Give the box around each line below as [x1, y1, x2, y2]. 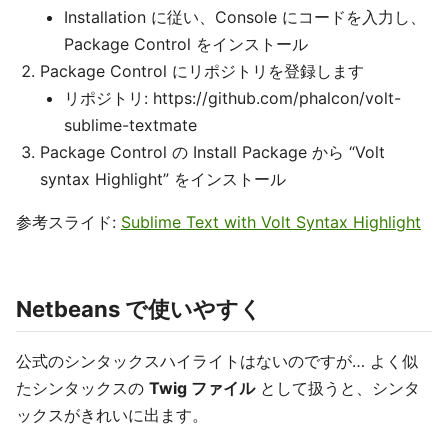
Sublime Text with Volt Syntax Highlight [121, 212, 421, 232]
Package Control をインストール [64, 34, 308, 54]
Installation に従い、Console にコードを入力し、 [64, 7, 426, 27]
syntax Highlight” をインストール [40, 169, 286, 189]
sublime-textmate [64, 115, 197, 135]
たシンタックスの [16, 378, 149, 398]
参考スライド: [16, 212, 121, 232]
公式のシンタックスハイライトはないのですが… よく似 [16, 351, 418, 371]
